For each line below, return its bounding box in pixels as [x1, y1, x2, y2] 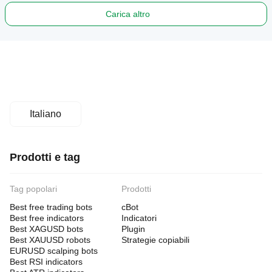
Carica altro [105, 9, 150, 19]
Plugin [121, 224, 145, 234]
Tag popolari [10, 184, 57, 194]
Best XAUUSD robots [10, 235, 90, 245]
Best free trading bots [10, 202, 92, 212]
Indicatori [121, 213, 157, 223]
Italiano [30, 109, 61, 119]
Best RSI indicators [10, 257, 83, 267]
